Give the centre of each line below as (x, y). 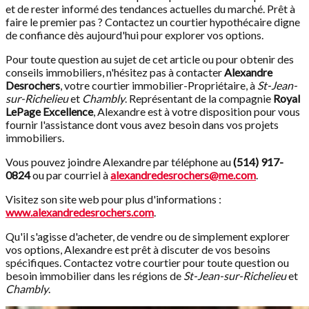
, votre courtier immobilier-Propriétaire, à (159, 86)
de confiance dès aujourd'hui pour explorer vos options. (134, 35)
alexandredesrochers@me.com (183, 175)
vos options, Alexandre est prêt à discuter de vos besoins (138, 250)
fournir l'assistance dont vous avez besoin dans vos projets (142, 125)
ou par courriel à (70, 175)
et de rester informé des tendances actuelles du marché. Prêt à (150, 9)
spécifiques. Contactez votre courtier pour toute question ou (147, 263)
